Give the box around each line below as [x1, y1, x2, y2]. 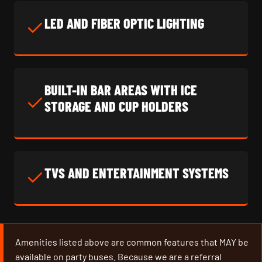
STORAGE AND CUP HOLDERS [44, 98, 188, 115]
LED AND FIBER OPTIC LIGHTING [44, 15, 204, 32]
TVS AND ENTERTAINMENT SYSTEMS [44, 164, 229, 181]
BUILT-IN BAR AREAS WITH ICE [44, 81, 197, 98]
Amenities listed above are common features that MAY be [15, 236, 249, 247]
